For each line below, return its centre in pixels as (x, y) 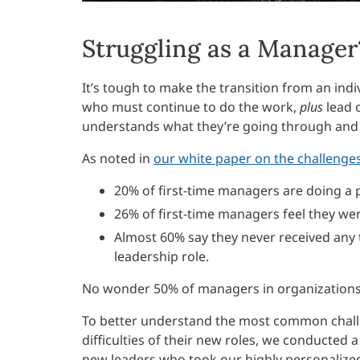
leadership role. (162, 257)
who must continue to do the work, (191, 107)
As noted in (118, 159)
